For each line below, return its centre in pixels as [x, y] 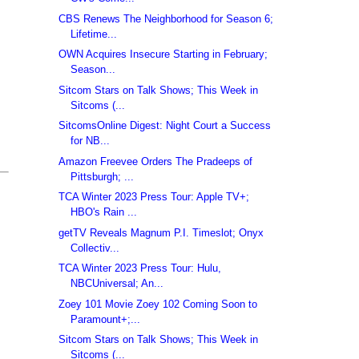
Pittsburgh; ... [103, 176]
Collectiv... [95, 248]
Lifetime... [94, 34]
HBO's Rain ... [104, 212]
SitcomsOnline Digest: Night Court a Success [165, 126]
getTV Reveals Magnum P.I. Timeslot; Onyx [161, 232]
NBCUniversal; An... [117, 284]
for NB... [91, 141]
